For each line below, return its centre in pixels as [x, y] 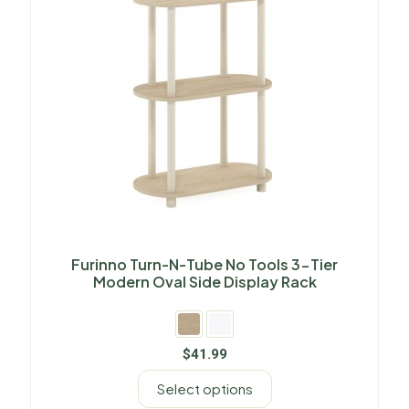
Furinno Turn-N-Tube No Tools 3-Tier [204, 265]
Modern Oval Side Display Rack [204, 282]
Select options [204, 389]
